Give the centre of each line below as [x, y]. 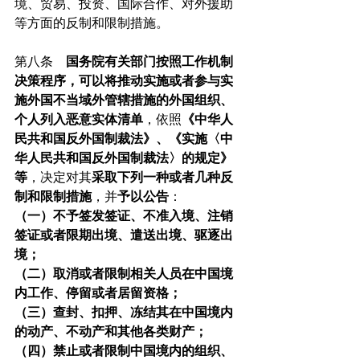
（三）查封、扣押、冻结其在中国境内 [124, 313]
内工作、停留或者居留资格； [98, 293]
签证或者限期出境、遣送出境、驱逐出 [124, 235]
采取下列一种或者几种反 [162, 178]
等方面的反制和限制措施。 [92, 23]
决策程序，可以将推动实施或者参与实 [124, 81]
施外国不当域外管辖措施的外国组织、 [124, 100]
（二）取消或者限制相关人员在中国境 [124, 274]
